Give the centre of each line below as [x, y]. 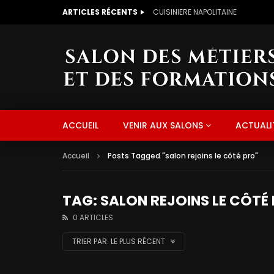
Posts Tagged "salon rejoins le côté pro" [183, 156]
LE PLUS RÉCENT [139, 241]
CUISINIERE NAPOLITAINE [195, 12]
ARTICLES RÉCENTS [100, 12]
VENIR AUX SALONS [163, 125]
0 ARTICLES [93, 217]
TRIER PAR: [91, 241]
